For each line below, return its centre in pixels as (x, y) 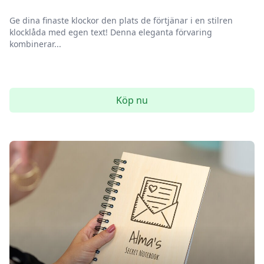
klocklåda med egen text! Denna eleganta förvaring (111, 32)
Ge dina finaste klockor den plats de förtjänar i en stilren (121, 20)
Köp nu (132, 100)
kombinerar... (35, 44)
